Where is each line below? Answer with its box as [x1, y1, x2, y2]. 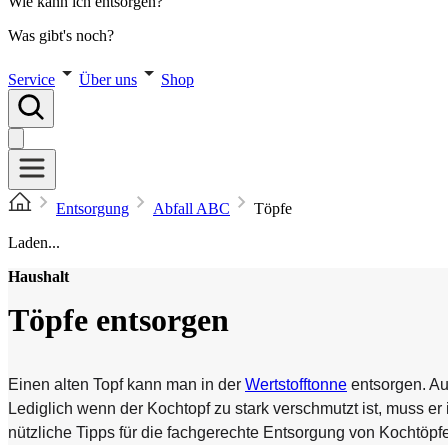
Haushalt [8, 268, 69, 285]
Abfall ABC [153, 200, 230, 217]
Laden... [8, 234, 60, 251]
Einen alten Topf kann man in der [8, 375, 245, 393]
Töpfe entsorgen [8, 302, 229, 339]
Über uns [79, 71, 137, 88]
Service [8, 71, 55, 88]
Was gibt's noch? [8, 27, 114, 44]
